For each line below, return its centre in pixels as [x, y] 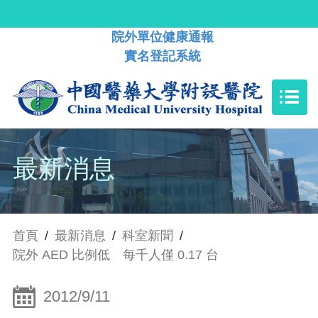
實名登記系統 [163, 56]
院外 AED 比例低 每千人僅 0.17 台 [116, 255]
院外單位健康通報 [163, 37]
